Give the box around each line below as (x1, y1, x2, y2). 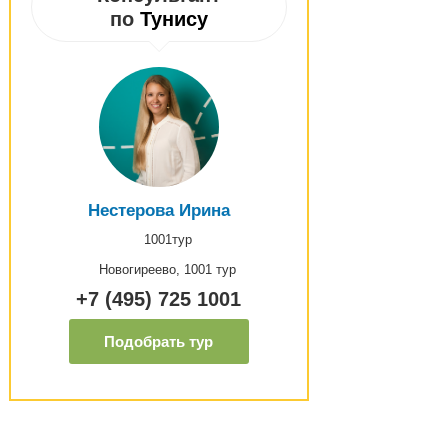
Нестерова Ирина (87, 201, 230, 220)
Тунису (139, 8, 208, 30)
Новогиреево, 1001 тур (99, 262, 236, 277)
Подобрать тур (104, 333, 213, 350)
